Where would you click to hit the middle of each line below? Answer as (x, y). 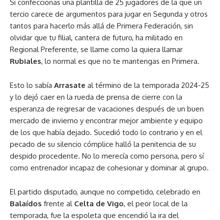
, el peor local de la (156, 204)
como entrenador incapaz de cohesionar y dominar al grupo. (109, 168)
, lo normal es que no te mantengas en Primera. (120, 61)
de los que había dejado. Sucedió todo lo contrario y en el (106, 132)
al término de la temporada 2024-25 (147, 85)
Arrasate (70, 85)
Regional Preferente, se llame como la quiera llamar (96, 49)
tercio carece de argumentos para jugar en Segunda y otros (109, 14)
